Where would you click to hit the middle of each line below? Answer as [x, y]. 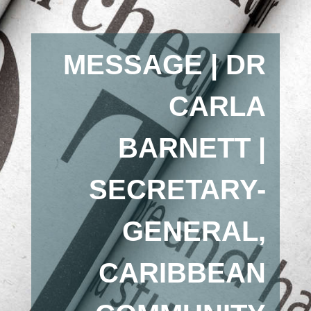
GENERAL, [194, 231]
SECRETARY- [178, 190]
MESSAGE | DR [165, 65]
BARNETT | [192, 148]
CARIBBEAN [183, 273]
